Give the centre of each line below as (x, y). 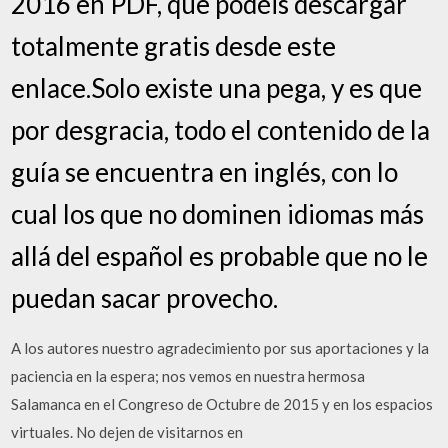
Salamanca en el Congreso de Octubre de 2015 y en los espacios (222, 404)
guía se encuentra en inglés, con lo (205, 172)
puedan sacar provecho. (145, 298)
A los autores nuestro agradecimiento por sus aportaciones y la (220, 348)
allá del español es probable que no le (220, 256)
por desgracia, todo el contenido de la (221, 130)
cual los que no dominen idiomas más (218, 214)
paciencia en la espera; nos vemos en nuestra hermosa (188, 376)
